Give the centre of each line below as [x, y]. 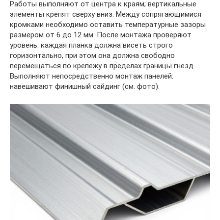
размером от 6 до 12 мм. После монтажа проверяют [101, 35]
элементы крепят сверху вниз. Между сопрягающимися [106, 14]
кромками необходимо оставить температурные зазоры [108, 24]
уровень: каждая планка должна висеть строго [91, 45]
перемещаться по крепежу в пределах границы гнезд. [102, 66]
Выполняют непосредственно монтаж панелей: [92, 76]
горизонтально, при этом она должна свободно [92, 55]
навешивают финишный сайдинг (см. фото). [85, 86]
